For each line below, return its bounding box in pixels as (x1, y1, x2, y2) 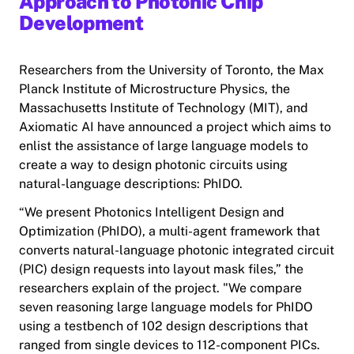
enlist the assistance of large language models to (19, 138, 308, 154)
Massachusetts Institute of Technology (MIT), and (19, 100, 308, 116)
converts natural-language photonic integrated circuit (19, 243, 334, 258)
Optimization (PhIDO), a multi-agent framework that (19, 224, 320, 239)
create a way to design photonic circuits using (19, 157, 288, 173)
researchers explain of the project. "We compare (19, 281, 302, 296)
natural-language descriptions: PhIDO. (19, 176, 243, 192)
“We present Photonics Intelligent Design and (19, 205, 284, 220)
